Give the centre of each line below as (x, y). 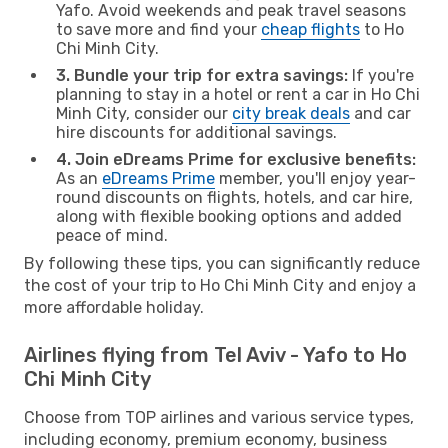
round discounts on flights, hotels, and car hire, (234, 197)
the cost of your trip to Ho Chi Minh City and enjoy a (220, 285)
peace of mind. (112, 235)
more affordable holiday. (114, 307)
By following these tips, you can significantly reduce (222, 263)
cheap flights (310, 29)
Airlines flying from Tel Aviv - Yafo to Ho (215, 354)
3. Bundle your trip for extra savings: (202, 75)
